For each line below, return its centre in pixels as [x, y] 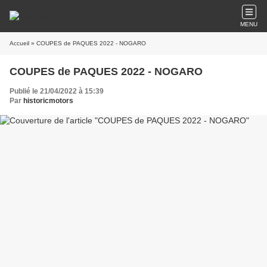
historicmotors [48, 101]
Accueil [19, 43]
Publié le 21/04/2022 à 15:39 [57, 91]
